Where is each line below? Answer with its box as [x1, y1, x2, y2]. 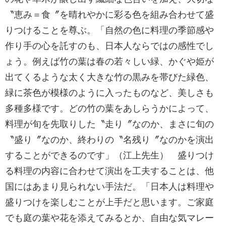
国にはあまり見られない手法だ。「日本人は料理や [5, 182, 214, 192]
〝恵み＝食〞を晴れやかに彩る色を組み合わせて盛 [5, 10, 214, 20]
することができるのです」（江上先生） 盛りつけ [5, 150, 214, 160]
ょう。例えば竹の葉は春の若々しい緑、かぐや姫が [5, 56, 214, 67]
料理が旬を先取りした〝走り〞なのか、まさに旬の [5, 119, 214, 129]
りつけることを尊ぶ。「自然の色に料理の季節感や [5, 25, 214, 35]
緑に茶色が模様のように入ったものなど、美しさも [5, 88, 214, 98]
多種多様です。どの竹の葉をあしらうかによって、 [5, 103, 214, 114]
